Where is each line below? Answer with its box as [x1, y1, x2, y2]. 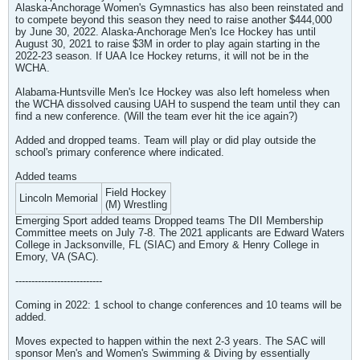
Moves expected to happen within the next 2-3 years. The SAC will [15, 335, 325, 347]
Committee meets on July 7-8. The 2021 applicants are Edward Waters [15, 227, 345, 239]
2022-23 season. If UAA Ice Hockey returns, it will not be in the [15, 50, 309, 62]
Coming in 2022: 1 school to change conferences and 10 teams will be [15, 299, 342, 311]
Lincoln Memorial [19, 192, 98, 204]
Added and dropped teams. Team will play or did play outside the [15, 134, 316, 146]
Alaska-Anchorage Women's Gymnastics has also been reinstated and [15, 2, 343, 14]
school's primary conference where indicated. [15, 146, 224, 158]
